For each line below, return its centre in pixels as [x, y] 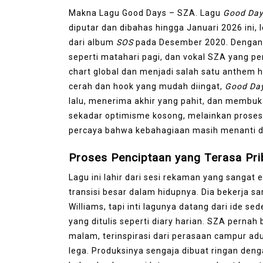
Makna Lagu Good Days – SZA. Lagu [146, 13]
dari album [92, 42]
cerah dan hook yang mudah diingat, [147, 86]
